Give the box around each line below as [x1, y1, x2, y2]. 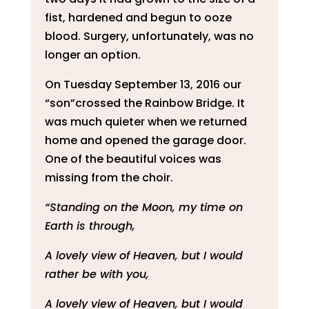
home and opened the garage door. [44, 132, 246, 148]
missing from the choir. [44, 169, 173, 186]
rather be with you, [44, 266, 149, 282]
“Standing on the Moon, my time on [44, 199, 243, 215]
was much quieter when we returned [44, 113, 247, 130]
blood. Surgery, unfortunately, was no [44, 28, 254, 44]
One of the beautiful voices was [44, 150, 221, 167]
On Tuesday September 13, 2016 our [44, 76, 241, 92]
